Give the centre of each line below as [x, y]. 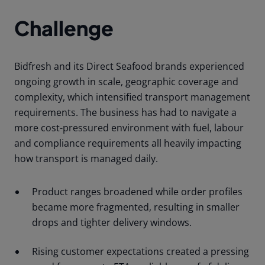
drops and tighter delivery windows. [112, 222]
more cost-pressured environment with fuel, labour [129, 127]
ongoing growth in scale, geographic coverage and [126, 81]
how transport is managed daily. [86, 158]
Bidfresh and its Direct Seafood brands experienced [129, 66]
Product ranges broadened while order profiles [137, 191]
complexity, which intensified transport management [132, 97]
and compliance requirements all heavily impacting [128, 143]
